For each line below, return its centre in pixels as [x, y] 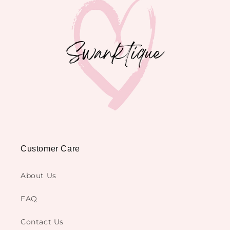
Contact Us [42, 222]
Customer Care [50, 149]
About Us [39, 176]
